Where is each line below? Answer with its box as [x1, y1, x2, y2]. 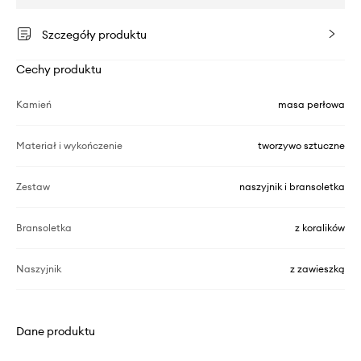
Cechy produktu [16, 61, 102, 77]
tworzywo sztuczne [258, 139, 345, 151]
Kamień [16, 98, 52, 110]
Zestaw [16, 180, 50, 193]
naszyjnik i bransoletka [239, 180, 345, 193]
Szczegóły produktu [42, 27, 147, 42]
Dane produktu [16, 323, 95, 338]
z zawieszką [290, 262, 345, 275]
